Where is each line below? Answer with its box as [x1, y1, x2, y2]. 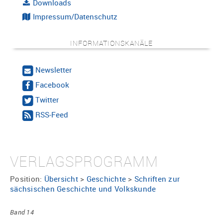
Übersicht [44, 174, 78, 184]
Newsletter [35, 64, 72, 75]
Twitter [35, 95, 59, 105]
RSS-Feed [35, 110, 69, 120]
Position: [10, 174, 44, 184]
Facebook [35, 79, 70, 90]
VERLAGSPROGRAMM [10, 151, 158, 172]
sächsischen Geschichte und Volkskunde [10, 184, 156, 194]
